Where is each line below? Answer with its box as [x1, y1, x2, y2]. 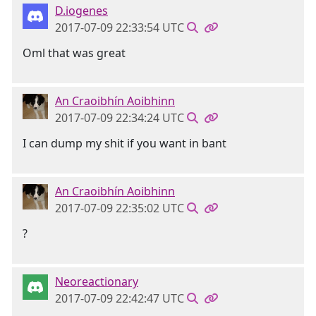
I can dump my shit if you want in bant [23, 135, 226, 151]
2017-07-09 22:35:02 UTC [55, 200, 184, 216]
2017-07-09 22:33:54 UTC [55, 20, 184, 35]
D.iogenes [55, 3, 108, 18]
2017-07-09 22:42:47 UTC [55, 291, 184, 306]
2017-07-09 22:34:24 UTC [55, 110, 184, 126]
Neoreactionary [55, 274, 138, 289]
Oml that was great [23, 45, 126, 61]
